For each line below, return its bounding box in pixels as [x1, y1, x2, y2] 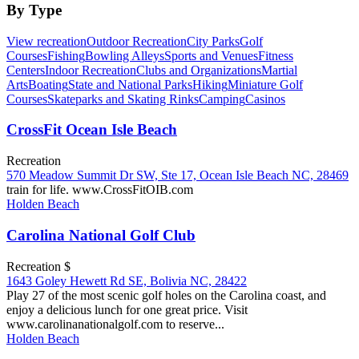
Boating [28, 77, 68, 91]
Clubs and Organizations [136, 63, 261, 77]
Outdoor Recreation [87, 34, 187, 48]
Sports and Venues [164, 48, 258, 63]
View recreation [6, 34, 87, 48]
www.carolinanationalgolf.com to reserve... [6, 317, 224, 331]
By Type [6, 2, 62, 19]
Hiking [192, 77, 228, 91]
